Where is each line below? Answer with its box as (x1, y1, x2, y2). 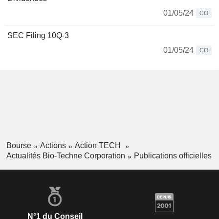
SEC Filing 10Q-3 (7, 31, 69, 40)
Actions (40, 141, 66, 150)
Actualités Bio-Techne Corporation (6, 151, 125, 160)
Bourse (6, 141, 31, 150)
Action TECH (74, 141, 123, 150)
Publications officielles (133, 151, 212, 160)
